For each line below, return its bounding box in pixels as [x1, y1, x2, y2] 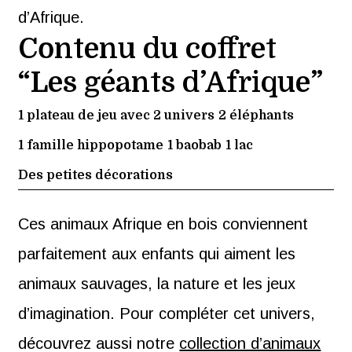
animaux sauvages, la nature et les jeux [18, 274, 296, 292]
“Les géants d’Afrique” [18, 66, 324, 99]
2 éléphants [218, 108, 295, 123]
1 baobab [167, 137, 222, 152]
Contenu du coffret [18, 32, 277, 65]
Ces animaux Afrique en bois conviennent [18, 214, 309, 233]
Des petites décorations [18, 167, 174, 182]
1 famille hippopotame [18, 137, 164, 152]
